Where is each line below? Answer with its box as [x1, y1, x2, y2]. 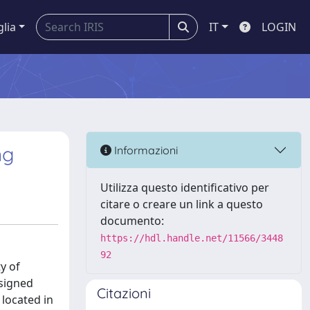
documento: [100, 213, 164, 228]
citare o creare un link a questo [100, 197, 263, 212]
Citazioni [97, 284, 151, 302]
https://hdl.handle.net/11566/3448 [100, 232, 283, 244]
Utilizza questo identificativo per [100, 180, 269, 195]
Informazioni [111, 143, 178, 157]
